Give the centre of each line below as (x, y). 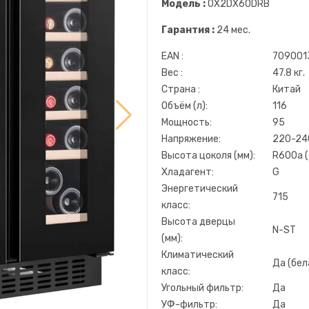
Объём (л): (185, 106)
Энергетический (200, 189)
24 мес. (232, 30)
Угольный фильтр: (202, 288)
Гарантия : (188, 30)
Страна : (181, 89)
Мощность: (187, 122)
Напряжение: (191, 139)
